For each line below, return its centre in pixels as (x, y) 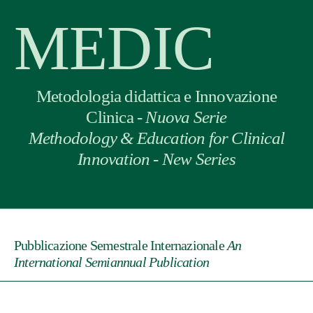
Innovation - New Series (156, 159)
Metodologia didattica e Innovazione (156, 96)
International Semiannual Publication (112, 262)
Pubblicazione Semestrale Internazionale (121, 245)
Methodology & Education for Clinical (156, 138)
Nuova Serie (186, 117)
